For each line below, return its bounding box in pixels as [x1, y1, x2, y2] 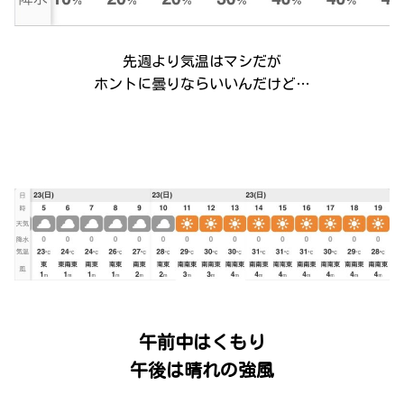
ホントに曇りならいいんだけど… [94, 77, 310, 92]
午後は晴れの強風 [130, 361, 274, 380]
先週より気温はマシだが [123, 53, 281, 69]
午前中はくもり [139, 332, 265, 351]
